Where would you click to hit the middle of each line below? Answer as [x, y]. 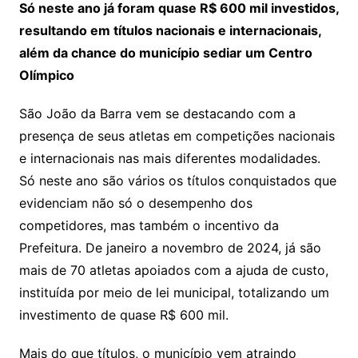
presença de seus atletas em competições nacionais [177, 135]
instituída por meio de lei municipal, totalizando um [174, 292]
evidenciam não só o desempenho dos [135, 203]
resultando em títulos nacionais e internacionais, [170, 30]
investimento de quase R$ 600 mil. [123, 314]
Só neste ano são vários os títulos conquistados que [177, 180]
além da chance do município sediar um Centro [165, 52]
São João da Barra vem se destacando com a [157, 113]
